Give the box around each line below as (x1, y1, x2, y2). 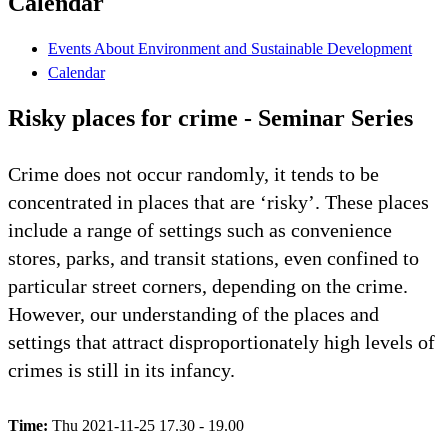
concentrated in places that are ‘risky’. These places (8, 190, 429, 213)
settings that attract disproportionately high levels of (8, 330, 435, 353)
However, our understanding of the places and (8, 302, 379, 325)
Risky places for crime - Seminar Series (8, 104, 413, 131)
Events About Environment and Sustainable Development (48, 39, 412, 57)
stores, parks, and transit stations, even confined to (8, 246, 419, 269)
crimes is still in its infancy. (8, 358, 235, 381)
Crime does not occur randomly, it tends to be (8, 162, 379, 185)
